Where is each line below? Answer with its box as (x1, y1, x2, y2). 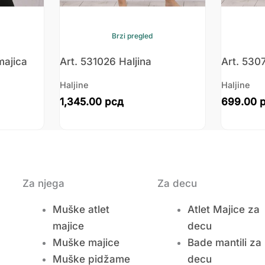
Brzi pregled (112, 31, 153, 41)
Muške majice (53, 237, 119, 249)
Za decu (157, 177, 197, 190)
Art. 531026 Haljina (59, 56, 151, 68)
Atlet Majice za (188, 203, 260, 216)
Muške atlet (53, 203, 109, 216)
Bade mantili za (188, 237, 261, 249)
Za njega (22, 177, 64, 190)
